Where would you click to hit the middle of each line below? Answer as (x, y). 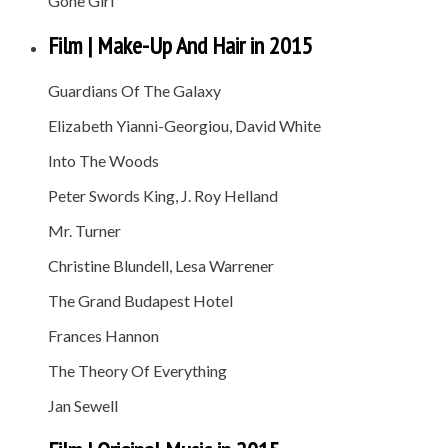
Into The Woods (103, 160)
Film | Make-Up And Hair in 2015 (180, 46)
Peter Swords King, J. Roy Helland (163, 195)
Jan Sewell (83, 405)
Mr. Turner (84, 230)
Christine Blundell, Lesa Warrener (161, 265)
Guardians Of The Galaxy (134, 90)
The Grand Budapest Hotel (140, 300)
